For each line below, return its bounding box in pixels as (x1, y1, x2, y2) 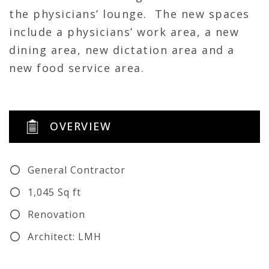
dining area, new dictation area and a (9, 42, 235, 57)
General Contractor (27, 163, 125, 177)
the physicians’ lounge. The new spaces (9, 6, 250, 21)
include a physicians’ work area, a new (9, 24, 239, 39)
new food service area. (9, 60, 144, 75)
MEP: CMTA (27, 252, 85, 265)
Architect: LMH (27, 229, 101, 243)
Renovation (27, 207, 85, 221)
